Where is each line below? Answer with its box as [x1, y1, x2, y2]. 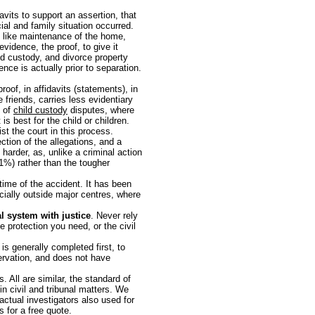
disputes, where [67, 104, 134, 115]
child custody [13, 104, 67, 115]
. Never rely [91, 210, 138, 221]
